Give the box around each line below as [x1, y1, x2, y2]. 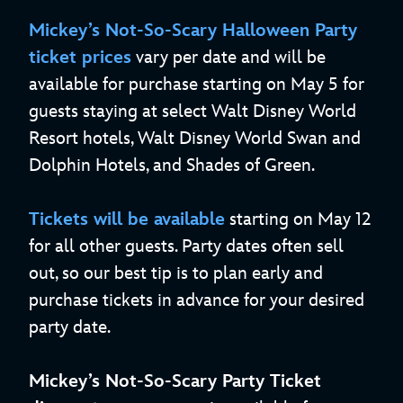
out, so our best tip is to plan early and [29, 263, 323, 285]
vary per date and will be [131, 47, 326, 69]
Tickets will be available [29, 209, 225, 231]
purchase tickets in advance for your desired [29, 290, 364, 312]
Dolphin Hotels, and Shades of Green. [29, 155, 315, 177]
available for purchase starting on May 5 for [29, 74, 364, 96]
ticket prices [29, 47, 131, 69]
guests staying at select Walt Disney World [29, 101, 356, 123]
